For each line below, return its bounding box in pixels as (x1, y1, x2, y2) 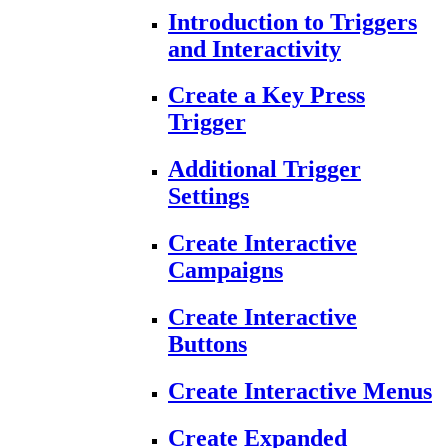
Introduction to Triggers (168, 8, 417, 35)
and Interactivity (168, 35, 341, 62)
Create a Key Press (168, 82, 365, 109)
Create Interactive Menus (168, 378, 432, 405)
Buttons (168, 331, 247, 358)
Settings (168, 183, 249, 210)
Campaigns (168, 257, 283, 284)
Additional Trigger (168, 156, 361, 183)
